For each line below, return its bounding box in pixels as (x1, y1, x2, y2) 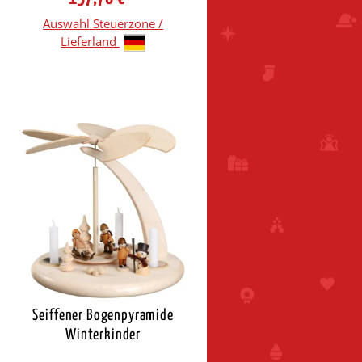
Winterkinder (65, 326, 141, 343)
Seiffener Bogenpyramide (32, 307, 174, 323)
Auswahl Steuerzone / (43, 15, 164, 32)
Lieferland (61, 32, 120, 49)
